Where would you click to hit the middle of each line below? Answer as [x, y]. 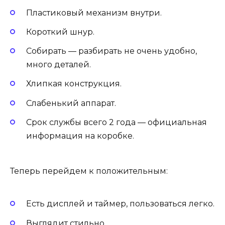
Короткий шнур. [60, 32]
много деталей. [59, 65]
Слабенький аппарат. [71, 103]
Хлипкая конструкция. [74, 84]
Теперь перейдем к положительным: [89, 171]
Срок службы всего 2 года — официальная [117, 122]
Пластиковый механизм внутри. [94, 13]
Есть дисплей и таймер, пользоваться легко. [120, 204]
